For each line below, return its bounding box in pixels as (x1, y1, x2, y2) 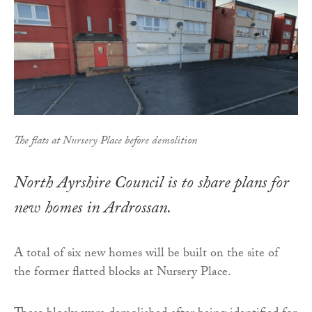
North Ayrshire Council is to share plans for (14, 170, 289, 199)
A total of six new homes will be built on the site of (14, 243, 279, 265)
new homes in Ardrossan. (14, 195, 171, 224)
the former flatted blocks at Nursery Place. (14, 262, 231, 284)
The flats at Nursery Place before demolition (14, 132, 197, 151)
